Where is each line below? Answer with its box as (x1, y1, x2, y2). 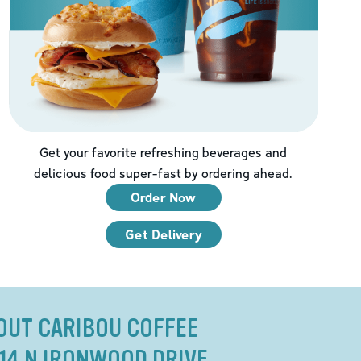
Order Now (131, 189, 197, 205)
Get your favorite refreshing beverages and (39, 143, 288, 160)
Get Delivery (124, 226, 202, 243)
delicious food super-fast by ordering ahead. (34, 164, 293, 181)
